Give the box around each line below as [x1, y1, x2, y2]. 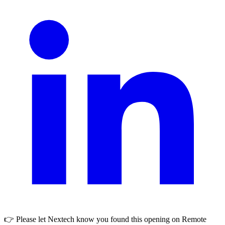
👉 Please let [4, 214, 48, 223]
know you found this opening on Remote [74, 214, 206, 223]
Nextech [48, 214, 74, 223]
